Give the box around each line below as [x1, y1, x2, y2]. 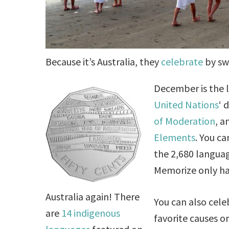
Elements [154, 130, 196, 144]
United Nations [154, 98, 219, 111]
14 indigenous [61, 206, 121, 219]
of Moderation [154, 114, 216, 127]
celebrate [161, 55, 203, 68]
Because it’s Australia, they [45, 55, 162, 68]
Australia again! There [45, 190, 140, 203]
